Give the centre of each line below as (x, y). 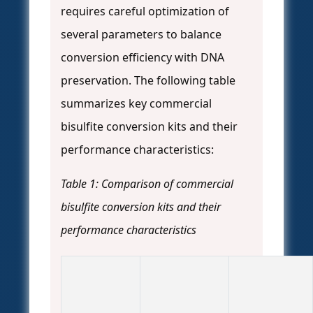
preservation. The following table (148, 81)
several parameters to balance (141, 35)
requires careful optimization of (145, 12)
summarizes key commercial (136, 104)
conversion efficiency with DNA (143, 58)
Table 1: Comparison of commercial (147, 184)
